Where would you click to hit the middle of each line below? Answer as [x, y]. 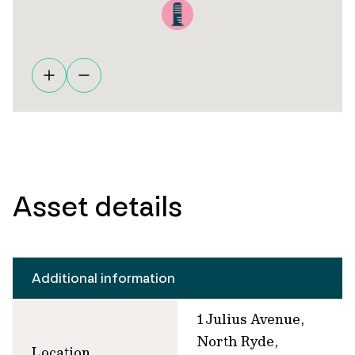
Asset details [97, 206]
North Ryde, [237, 341]
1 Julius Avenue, [250, 319]
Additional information [103, 278]
